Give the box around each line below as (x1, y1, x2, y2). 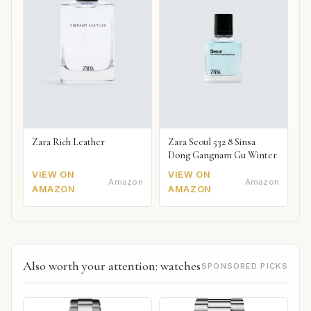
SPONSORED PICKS (201, 260, 288, 271)
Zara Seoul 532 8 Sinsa (168, 136, 256, 149)
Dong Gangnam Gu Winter (168, 149, 278, 162)
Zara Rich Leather (32, 136, 105, 149)
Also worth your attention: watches (23, 258, 201, 274)
